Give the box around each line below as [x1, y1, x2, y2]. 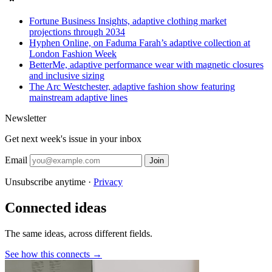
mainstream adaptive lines [29, 92, 127, 103]
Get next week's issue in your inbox [5, 134, 141, 144]
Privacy [93, 177, 123, 187]
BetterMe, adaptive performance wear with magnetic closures [29, 59, 263, 70]
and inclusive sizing [29, 70, 104, 81]
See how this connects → [5, 248, 102, 259]
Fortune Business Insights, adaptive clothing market [29, 16, 226, 26]
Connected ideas [5, 199, 106, 216]
